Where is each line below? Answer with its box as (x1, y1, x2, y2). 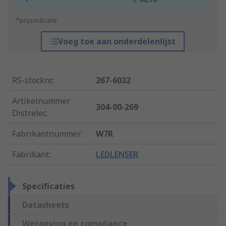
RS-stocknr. (12, 75, 53, 86)
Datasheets (22, 199, 69, 211)
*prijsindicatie (16, 16, 57, 25)
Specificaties (22, 181, 75, 192)
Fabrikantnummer (12, 128, 81, 140)
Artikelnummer (12, 95, 70, 107)
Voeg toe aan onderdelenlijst (58, 36, 176, 47)
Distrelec (12, 107, 46, 119)
